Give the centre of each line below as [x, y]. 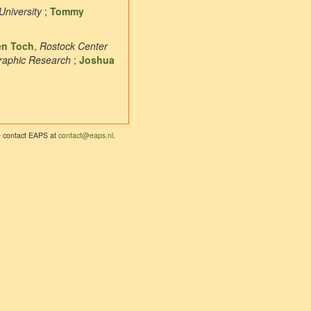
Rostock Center [74, 46]
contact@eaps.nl [86, 135]
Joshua [97, 60]
